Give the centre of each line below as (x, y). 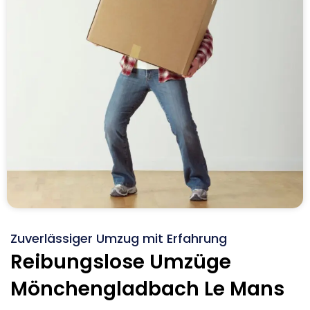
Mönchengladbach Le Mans (147, 289)
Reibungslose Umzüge (121, 262)
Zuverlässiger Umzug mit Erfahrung (119, 238)
